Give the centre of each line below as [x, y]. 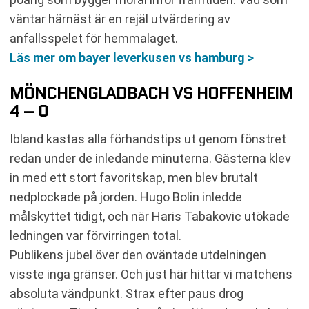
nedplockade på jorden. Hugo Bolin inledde [126, 197]
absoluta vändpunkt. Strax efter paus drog [127, 293]
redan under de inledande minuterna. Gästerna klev [150, 158]
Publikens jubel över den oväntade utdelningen [138, 255]
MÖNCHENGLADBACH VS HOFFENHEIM [151, 93]
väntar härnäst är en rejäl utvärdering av [120, 19]
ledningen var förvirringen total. [96, 236]
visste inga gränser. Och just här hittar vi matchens [151, 274]
